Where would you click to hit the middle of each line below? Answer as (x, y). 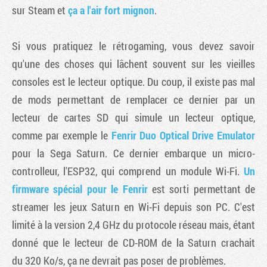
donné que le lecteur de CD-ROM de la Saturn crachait (133, 243)
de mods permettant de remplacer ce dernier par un (133, 100)
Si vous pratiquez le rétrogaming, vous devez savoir (133, 46)
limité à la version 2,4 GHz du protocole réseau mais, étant (133, 225)
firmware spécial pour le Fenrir (80, 189)
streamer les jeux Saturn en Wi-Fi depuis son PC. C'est (133, 207)
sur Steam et (40, 10)
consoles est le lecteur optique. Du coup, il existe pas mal (133, 82)
